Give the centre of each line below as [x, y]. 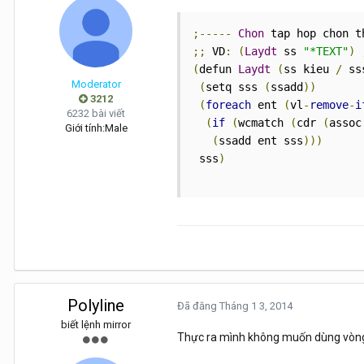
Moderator [96, 84]
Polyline [96, 306]
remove [329, 105]
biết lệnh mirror [96, 325]
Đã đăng [198, 306]
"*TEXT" [326, 52]
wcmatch [264, 123]
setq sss [235, 87]
